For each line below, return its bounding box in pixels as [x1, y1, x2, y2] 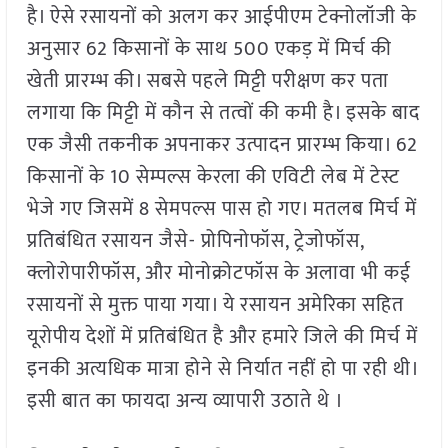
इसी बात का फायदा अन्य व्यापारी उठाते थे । [26, 384, 344, 419]
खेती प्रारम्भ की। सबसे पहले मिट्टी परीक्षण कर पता [26, 64, 389, 99]
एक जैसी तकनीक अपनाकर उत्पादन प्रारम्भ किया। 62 [26, 128, 418, 163]
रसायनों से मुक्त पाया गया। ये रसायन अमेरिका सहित [26, 288, 404, 323]
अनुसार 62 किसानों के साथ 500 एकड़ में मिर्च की [26, 32, 392, 67]
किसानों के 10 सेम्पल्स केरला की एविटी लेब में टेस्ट [26, 160, 400, 195]
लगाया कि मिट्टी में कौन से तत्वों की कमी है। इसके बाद [26, 96, 420, 131]
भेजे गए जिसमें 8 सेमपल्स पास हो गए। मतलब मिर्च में [26, 192, 417, 227]
